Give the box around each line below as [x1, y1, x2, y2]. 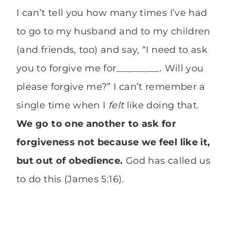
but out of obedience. [16, 155, 123, 167]
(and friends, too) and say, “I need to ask [16, 44, 208, 56]
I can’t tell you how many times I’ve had [16, 7, 207, 19]
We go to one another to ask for [16, 118, 177, 130]
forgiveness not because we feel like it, [16, 137, 210, 148]
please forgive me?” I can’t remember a [16, 81, 205, 93]
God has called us [123, 155, 211, 167]
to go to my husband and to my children [16, 26, 210, 37]
